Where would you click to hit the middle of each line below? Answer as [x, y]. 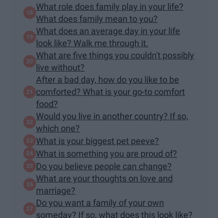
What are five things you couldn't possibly [115, 55]
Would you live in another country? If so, [112, 116]
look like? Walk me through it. [92, 43]
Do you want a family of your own [100, 203]
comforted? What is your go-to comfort [110, 92]
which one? [58, 128]
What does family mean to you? [97, 19]
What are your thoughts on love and [104, 179]
